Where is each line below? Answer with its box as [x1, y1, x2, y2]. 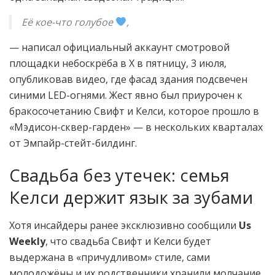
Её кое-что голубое [21, 15, 115, 29]
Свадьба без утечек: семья [9, 164, 230, 187]
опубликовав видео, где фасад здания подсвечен [9, 72, 247, 86]
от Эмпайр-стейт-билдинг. [9, 136, 137, 150]
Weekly [9, 234, 45, 248]
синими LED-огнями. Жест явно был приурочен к [9, 88, 242, 102]
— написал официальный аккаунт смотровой [9, 40, 230, 54]
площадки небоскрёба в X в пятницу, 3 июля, [9, 56, 227, 70]
